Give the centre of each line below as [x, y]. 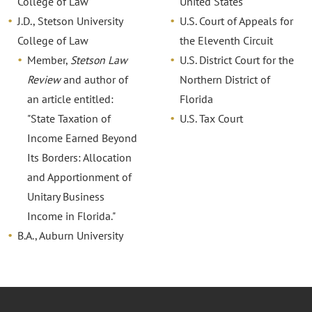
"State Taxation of [69, 118]
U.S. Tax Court [211, 118]
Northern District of [225, 79]
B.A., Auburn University [71, 235]
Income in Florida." [72, 216]
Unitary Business [66, 196]
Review [44, 79]
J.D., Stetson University [70, 21]
